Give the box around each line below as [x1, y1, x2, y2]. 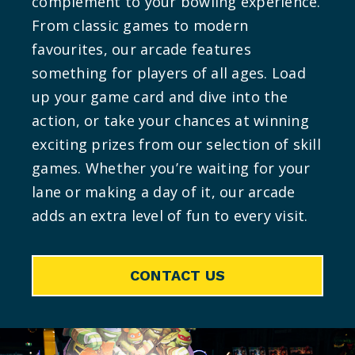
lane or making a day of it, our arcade [32, 182, 296, 202]
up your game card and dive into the [32, 87, 288, 107]
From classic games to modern [32, 16, 248, 36]
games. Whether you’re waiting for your [32, 158, 311, 178]
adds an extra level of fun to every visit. [32, 206, 308, 226]
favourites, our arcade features [32, 40, 251, 59]
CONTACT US [129, 266, 226, 284]
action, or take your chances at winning [32, 111, 309, 131]
